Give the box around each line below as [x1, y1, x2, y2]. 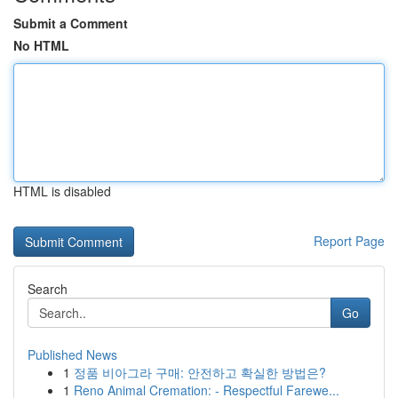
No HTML [13, 36, 69, 54]
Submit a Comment [13, 14, 128, 32]
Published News [28, 346, 117, 363]
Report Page [314, 232, 385, 250]
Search [28, 280, 68, 298]
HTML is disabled [13, 182, 111, 200]
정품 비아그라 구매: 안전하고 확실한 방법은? [74, 363, 326, 381]
